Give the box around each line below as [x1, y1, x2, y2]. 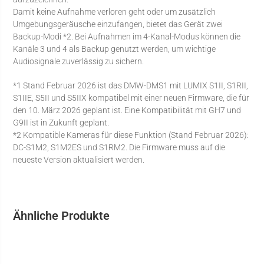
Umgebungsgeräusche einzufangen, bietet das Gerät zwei [13, 19, 223, 29]
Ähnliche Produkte [13, 208, 110, 223]
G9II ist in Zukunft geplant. [13, 117, 110, 127]
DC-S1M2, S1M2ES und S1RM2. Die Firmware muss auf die [13, 142, 226, 152]
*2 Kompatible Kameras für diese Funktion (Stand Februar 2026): [13, 130, 249, 140]
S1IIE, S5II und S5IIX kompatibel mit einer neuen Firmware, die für [13, 93, 250, 103]
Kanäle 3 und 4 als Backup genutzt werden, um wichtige [13, 44, 216, 54]
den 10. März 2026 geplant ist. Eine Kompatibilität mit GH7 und [13, 105, 242, 115]
